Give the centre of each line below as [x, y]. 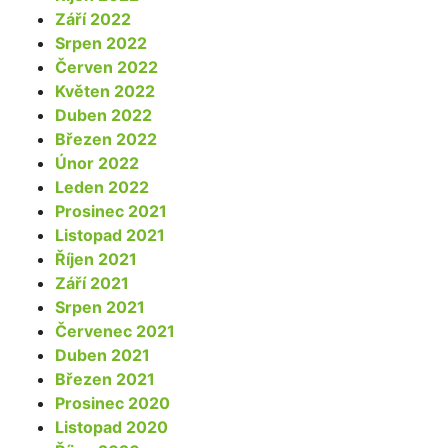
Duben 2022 [103, 114]
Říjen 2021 [96, 258]
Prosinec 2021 [111, 210]
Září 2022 [93, 18]
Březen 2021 [105, 378]
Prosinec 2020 [112, 402]
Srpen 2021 [100, 306]
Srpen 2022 [101, 42]
